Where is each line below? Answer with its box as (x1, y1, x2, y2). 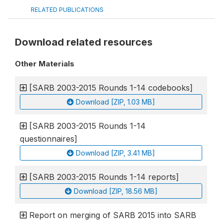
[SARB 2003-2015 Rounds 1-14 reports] (29, 172, 179, 182)
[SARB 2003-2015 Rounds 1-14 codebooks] (29, 83, 193, 93)
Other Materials (15, 59, 74, 69)
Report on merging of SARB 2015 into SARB (29, 210, 196, 221)
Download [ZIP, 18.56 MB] (73, 187, 158, 196)
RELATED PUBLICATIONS (31, 6, 104, 14)
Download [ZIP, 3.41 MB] (76, 149, 155, 158)
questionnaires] (20, 134, 77, 144)
